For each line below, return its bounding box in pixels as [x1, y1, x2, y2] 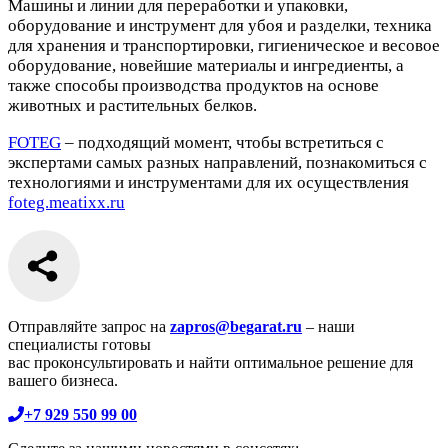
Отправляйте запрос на [8, 317, 170, 335]
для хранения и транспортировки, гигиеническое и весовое [8, 35, 440, 55]
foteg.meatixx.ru [8, 192, 125, 212]
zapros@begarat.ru [170, 317, 302, 335]
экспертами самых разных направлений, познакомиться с [8, 152, 427, 172]
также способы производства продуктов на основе [8, 75, 379, 95]
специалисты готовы [8, 335, 151, 353]
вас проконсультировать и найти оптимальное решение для [8, 353, 413, 371]
